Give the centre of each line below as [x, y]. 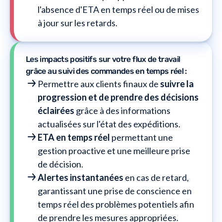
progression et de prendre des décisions [118, 97]
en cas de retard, [156, 177]
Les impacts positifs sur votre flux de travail [103, 59]
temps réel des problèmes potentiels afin [116, 204]
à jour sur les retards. [78, 23]
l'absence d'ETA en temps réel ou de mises [118, 9]
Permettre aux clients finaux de [99, 83]
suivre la [177, 83]
